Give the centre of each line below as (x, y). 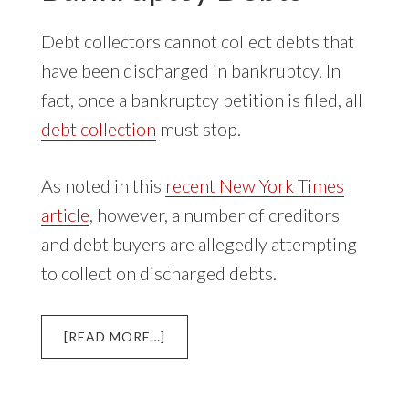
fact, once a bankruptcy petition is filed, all (201, 99)
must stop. (198, 128)
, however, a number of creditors (214, 214)
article (65, 214)
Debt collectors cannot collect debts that (197, 41)
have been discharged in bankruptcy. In (190, 70)
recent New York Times (254, 185)
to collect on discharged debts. (158, 273)
